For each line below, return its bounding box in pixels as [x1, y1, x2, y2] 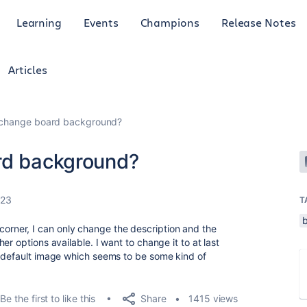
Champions [140, 14, 199, 29]
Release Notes [221, 14, 296, 29]
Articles [8, 62, 47, 77]
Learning [16, 14, 62, 29]
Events [84, 14, 119, 29]
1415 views [188, 293, 238, 304]
